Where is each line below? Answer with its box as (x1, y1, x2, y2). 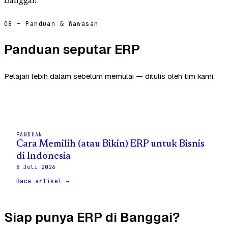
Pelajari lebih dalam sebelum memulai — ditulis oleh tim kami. (4, 71, 215, 81)
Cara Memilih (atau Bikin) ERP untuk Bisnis (16, 139, 205, 149)
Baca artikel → (16, 177, 70, 185)
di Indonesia (16, 151, 71, 161)
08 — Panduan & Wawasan (4, 20, 99, 28)
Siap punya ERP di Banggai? (4, 208, 180, 226)
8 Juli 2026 (16, 163, 55, 170)
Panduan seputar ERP (4, 40, 140, 58)
